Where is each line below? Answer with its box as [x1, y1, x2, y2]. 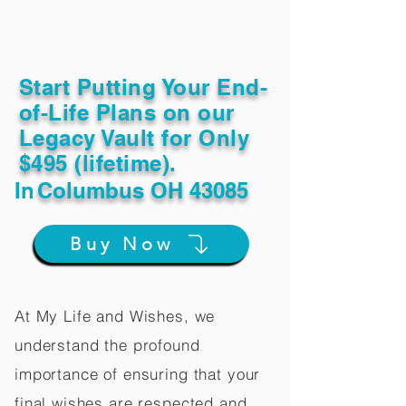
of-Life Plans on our [19, 100, 235, 125]
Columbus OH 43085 [37, 178, 248, 203]
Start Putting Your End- [19, 74, 268, 100]
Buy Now [69, 233, 174, 255]
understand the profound [14, 335, 200, 354]
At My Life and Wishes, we [14, 306, 216, 325]
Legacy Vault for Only [19, 125, 250, 150]
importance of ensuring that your [14, 364, 261, 383]
